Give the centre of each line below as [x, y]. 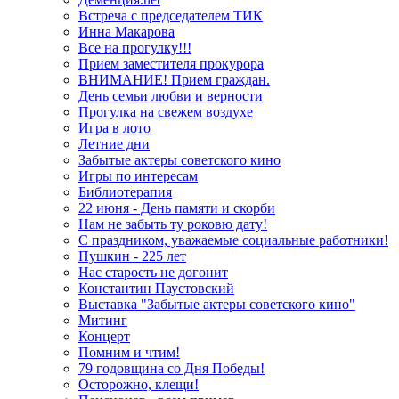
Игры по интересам [138, 176]
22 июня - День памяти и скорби [177, 208]
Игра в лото [114, 128]
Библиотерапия [125, 192]
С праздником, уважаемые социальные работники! [233, 240]
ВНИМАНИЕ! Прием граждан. [174, 80]
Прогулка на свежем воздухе [166, 112]
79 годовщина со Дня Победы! [171, 369]
